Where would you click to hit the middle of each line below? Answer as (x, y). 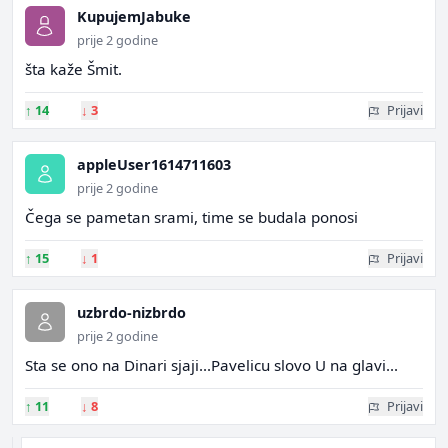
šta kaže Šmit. (73, 69)
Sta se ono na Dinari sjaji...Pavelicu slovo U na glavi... (211, 365)
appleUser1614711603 (154, 164)
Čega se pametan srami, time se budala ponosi (191, 217)
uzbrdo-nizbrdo (131, 312)
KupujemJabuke (134, 16)
